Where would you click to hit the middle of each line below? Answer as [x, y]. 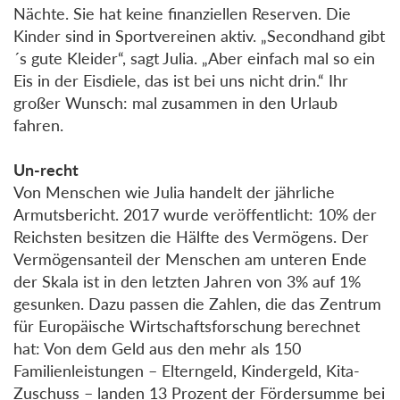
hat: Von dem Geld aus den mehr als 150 [157, 348]
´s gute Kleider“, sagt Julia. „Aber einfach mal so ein [194, 58]
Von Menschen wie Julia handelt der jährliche [174, 192]
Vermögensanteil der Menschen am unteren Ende [190, 258]
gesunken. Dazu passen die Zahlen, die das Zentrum [197, 303]
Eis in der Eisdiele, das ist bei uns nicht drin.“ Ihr [181, 80]
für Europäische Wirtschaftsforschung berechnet [187, 325]
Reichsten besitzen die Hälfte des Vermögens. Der [191, 236]
